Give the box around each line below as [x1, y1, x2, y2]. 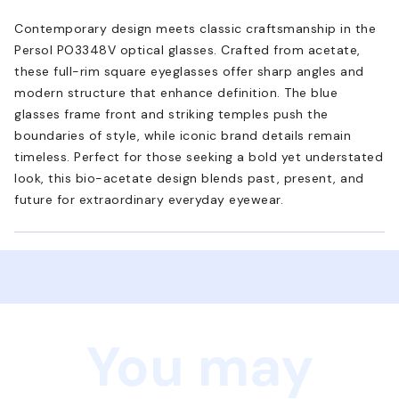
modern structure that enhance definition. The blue [14, 84, 338, 101]
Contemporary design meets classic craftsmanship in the [14, 20, 376, 37]
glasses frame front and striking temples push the [14, 105, 329, 122]
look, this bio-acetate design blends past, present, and [14, 169, 364, 186]
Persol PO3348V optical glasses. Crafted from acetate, [14, 41, 361, 58]
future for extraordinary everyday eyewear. [14, 191, 283, 208]
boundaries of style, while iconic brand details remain [14, 126, 351, 143]
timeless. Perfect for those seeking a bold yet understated [14, 148, 383, 165]
